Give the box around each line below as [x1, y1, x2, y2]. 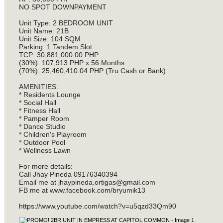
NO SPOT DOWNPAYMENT [18, 3, 107, 11]
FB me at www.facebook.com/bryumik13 [18, 186, 145, 195]
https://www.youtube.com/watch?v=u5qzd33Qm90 [18, 202, 176, 211]
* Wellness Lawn [18, 146, 71, 155]
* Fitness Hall [18, 107, 60, 115]
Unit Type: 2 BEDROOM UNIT [18, 19, 113, 27]
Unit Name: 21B [18, 27, 69, 35]
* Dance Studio [18, 122, 66, 131]
